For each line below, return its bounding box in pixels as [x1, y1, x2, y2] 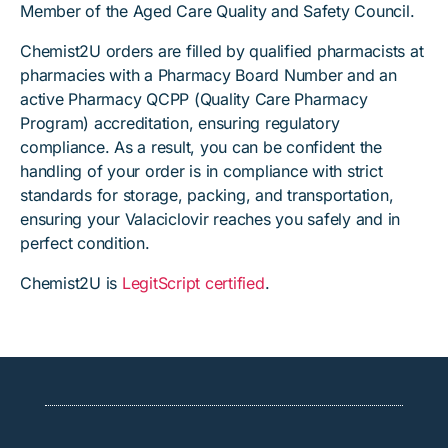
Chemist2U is [20, 273, 122, 293]
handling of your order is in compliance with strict [20, 161, 383, 181]
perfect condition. [20, 233, 150, 253]
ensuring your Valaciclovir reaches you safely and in [20, 209, 400, 229]
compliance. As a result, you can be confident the [20, 137, 382, 157]
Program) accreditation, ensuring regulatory [20, 113, 340, 133]
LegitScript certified [121, 273, 265, 293]
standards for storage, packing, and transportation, [20, 185, 394, 205]
